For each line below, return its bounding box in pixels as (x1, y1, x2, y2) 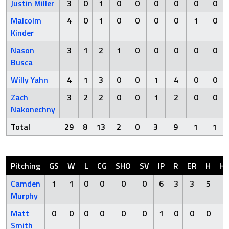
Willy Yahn (11, 74, 48, 86)
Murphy (11, 190, 38, 202)
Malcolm (11, 14, 41, 27)
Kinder (11, 27, 34, 39)
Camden (11, 177, 40, 190)
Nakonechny (11, 103, 55, 116)
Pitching (11, 159, 40, 172)
